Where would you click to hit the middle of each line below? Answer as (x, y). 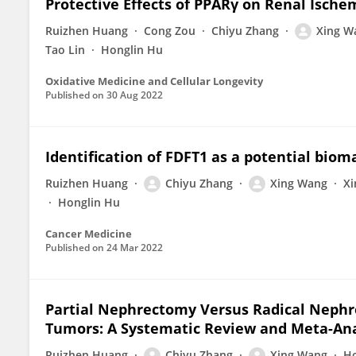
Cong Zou (170, 31)
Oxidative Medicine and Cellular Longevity (154, 81)
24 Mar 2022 (135, 248)
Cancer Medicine (89, 234)
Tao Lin (65, 50)
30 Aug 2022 (135, 95)
